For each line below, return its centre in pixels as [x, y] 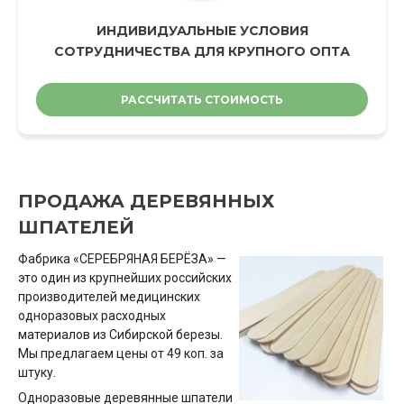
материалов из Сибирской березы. [120, 335]
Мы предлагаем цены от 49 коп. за [121, 353]
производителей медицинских [109, 297]
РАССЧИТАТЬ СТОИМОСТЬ [202, 100]
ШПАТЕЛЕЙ [76, 227]
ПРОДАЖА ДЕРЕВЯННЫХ [146, 201]
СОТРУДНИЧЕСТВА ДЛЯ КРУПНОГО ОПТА [202, 51]
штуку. [37, 372]
